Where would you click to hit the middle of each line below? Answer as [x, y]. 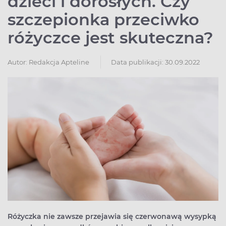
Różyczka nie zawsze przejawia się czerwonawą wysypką [112, 217]
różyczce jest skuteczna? [110, 38]
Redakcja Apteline [59, 62]
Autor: [17, 62]
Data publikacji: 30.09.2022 [155, 62]
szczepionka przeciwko [103, 20]
